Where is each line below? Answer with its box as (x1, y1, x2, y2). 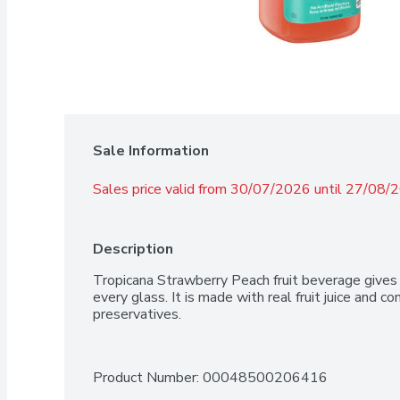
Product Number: (93, 367, 203, 387)
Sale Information (93, 140, 209, 161)
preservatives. (93, 304, 181, 324)
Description (93, 238, 173, 259)
